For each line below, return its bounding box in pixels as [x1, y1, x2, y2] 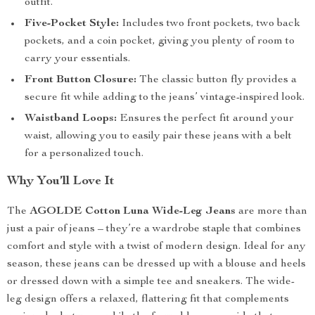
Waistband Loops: [25, 113, 117, 124]
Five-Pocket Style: [25, 18, 119, 30]
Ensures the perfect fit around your [117, 113, 294, 124]
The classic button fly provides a [136, 75, 297, 86]
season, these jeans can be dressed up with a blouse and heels [7, 259, 306, 270]
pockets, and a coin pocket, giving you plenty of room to [25, 36, 295, 47]
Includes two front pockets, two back [119, 18, 300, 30]
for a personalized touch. [25, 148, 143, 160]
